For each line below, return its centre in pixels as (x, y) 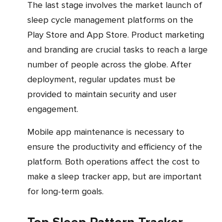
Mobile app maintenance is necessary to (31, 132)
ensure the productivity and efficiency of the (115, 146)
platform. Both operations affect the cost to (113, 161)
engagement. (53, 109)
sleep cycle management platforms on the (110, 20)
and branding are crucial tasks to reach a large (117, 49)
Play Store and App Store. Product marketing (116, 34)
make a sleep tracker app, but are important (114, 176)
